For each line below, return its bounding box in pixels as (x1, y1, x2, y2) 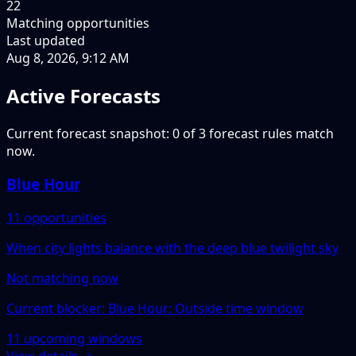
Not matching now (6, 269, 118, 288)
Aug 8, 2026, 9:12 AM (6, 48, 130, 67)
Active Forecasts (6, 82, 161, 109)
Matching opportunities (6, 14, 149, 32)
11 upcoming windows (6, 330, 142, 348)
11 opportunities (6, 209, 106, 227)
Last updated (6, 31, 85, 49)
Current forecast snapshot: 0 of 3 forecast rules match (6, 124, 334, 142)
